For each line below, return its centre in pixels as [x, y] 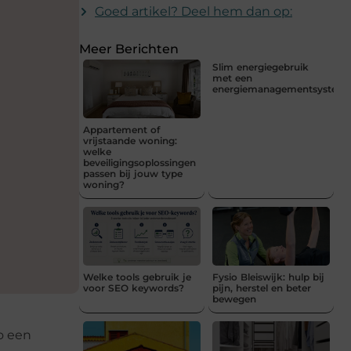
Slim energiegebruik [261, 67]
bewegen [234, 299]
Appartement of [121, 129]
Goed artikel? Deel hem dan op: [194, 11]
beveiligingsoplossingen [139, 162]
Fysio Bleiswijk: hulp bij [268, 277]
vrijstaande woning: [130, 140]
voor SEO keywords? [134, 288]
